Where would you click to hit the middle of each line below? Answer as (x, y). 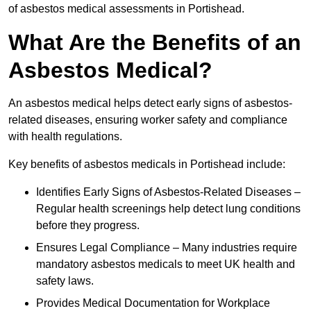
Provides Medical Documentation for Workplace (153, 303)
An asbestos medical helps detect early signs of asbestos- (150, 103)
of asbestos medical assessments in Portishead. (126, 9)
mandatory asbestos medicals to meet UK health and (166, 264)
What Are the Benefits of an (155, 43)
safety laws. (65, 281)
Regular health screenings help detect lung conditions (168, 209)
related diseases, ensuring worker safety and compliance (148, 120)
